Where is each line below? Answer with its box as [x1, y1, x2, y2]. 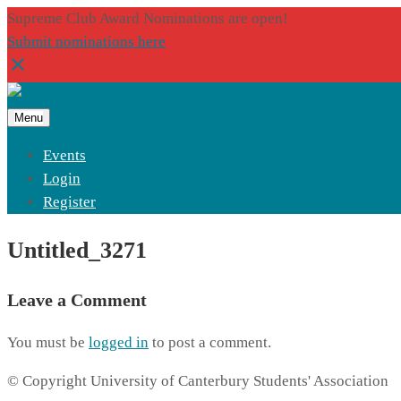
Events [43, 147, 86, 164]
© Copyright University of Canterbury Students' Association [7, 372, 388, 390]
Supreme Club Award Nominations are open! [7, 10, 288, 27]
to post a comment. [149, 334, 271, 352]
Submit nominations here [7, 33, 166, 50]
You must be [7, 334, 89, 352]
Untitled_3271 [7, 237, 147, 264]
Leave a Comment [7, 290, 147, 311]
